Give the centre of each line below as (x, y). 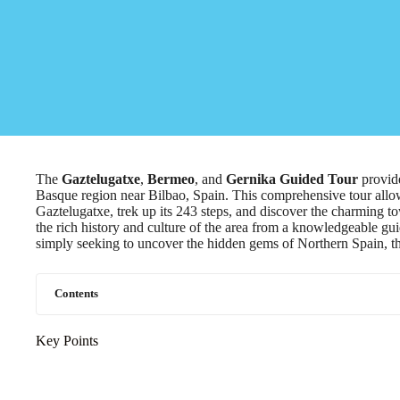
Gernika (251, 179)
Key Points (67, 341)
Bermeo (171, 179)
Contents (76, 294)
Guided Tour (319, 179)
